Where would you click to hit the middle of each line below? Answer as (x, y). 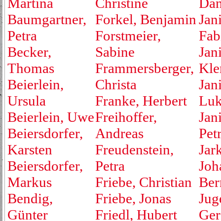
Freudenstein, (134, 149)
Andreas (119, 133)
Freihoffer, (126, 117)
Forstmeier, (128, 36)
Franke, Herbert (141, 101)
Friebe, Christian (144, 182)
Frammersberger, (145, 68)
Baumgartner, (47, 19)
